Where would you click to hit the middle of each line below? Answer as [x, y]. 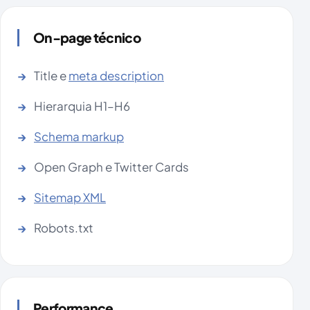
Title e [51, 76]
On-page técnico [87, 38]
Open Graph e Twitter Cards [111, 167]
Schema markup [79, 137]
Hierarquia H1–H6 [82, 106]
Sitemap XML [70, 198]
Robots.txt [64, 228]
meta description [116, 76]
